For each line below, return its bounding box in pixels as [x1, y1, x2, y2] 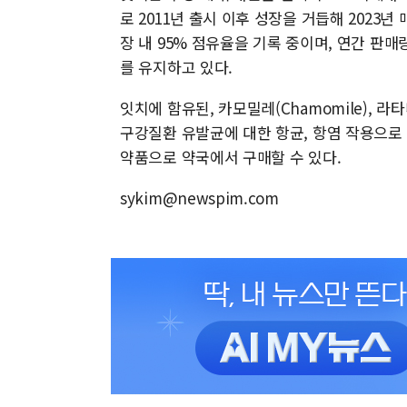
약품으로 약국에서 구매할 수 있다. [120, 145, 342, 168]
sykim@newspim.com [120, 186, 279, 209]
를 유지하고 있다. [120, 55, 233, 78]
